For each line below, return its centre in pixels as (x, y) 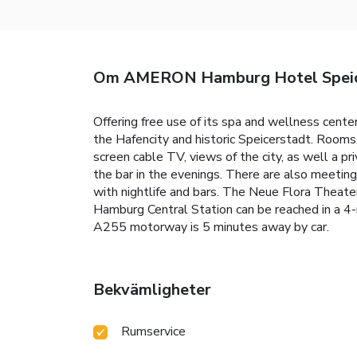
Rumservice (153, 332)
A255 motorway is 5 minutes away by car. (211, 228)
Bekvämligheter (152, 290)
